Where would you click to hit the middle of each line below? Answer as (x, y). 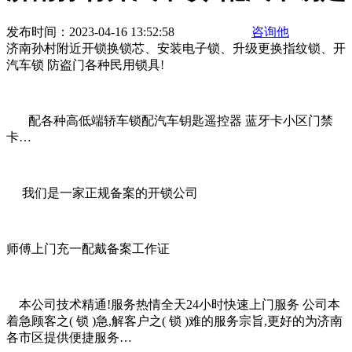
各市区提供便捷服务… (69, 338)
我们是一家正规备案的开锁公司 (102, 193)
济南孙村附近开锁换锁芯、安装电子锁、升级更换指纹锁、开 (176, 49)
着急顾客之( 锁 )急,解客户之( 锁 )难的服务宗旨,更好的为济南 (174, 321)
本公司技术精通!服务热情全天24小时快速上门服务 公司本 (173, 305)
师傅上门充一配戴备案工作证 (88, 249)
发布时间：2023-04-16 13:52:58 (90, 32)
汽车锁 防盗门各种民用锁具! (85, 65)
